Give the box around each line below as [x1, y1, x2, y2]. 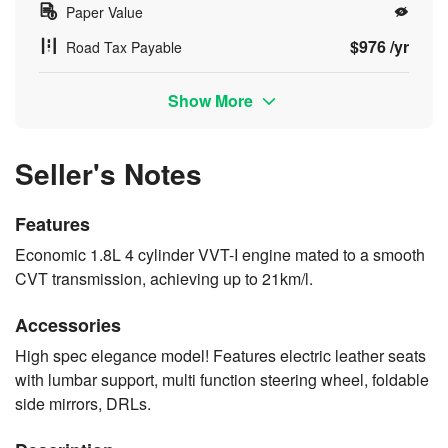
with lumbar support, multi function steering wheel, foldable [15, 367, 429, 391]
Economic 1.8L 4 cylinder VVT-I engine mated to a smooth [15, 242, 425, 266]
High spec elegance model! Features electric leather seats [15, 343, 426, 367]
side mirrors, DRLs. [15, 391, 151, 415]
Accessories [15, 311, 121, 338]
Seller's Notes [15, 152, 202, 194]
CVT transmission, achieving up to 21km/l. [15, 266, 313, 290]
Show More [168, 88, 258, 112]
